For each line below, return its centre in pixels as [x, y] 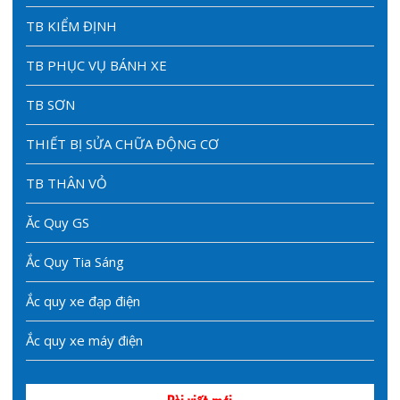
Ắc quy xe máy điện [84, 340]
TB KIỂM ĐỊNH [71, 25]
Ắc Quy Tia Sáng [75, 261]
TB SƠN [50, 104]
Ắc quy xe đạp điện [83, 300]
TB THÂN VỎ [66, 183]
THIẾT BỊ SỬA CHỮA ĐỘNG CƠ [122, 143]
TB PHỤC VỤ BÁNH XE [96, 65]
